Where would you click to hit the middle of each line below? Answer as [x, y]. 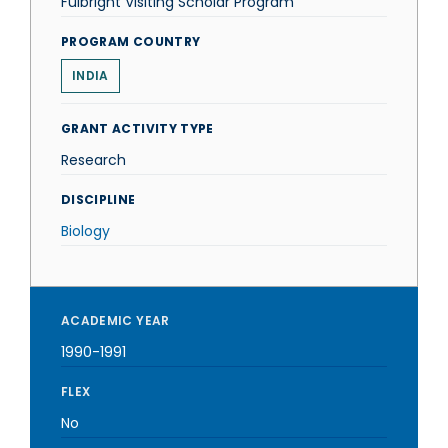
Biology [85, 231]
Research [93, 160]
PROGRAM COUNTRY [131, 41]
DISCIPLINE [98, 199]
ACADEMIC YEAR [115, 320]
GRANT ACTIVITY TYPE [137, 128]
